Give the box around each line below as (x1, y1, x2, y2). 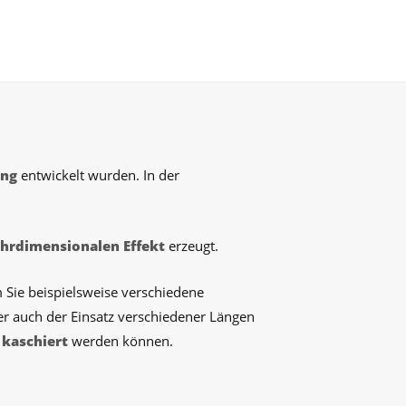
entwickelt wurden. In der (17, 166, 179, 184)
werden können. (68, 332, 173, 350)
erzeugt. (165, 237, 218, 255)
